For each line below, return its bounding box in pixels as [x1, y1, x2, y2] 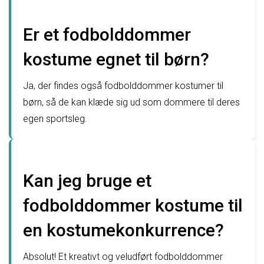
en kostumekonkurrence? [23, 220, 224, 241]
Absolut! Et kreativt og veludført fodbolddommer [23, 251, 223, 263]
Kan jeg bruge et [23, 170, 151, 192]
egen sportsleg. [23, 113, 87, 125]
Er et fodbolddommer [23, 24, 191, 45]
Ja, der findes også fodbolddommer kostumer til [23, 80, 223, 92]
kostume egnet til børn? [23, 49, 209, 70]
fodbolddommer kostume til [23, 195, 243, 216]
